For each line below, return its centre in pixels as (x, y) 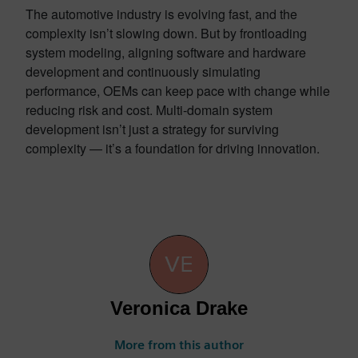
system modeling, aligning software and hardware (166, 52)
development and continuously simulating (143, 71)
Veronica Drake (179, 308)
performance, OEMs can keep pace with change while (178, 90)
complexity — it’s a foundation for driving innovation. (174, 148)
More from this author (179, 344)
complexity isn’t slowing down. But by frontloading (166, 33)
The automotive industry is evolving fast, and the (161, 14)
